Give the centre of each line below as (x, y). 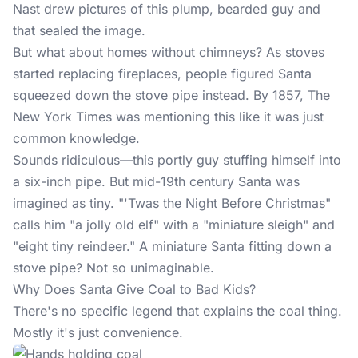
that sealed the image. (79, 30)
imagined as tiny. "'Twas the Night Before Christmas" (172, 203)
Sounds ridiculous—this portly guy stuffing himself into (177, 160)
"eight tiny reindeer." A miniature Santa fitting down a (172, 246)
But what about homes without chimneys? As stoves (169, 52)
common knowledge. (76, 138)
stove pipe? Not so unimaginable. (113, 268)
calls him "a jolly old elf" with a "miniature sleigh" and (174, 225)
